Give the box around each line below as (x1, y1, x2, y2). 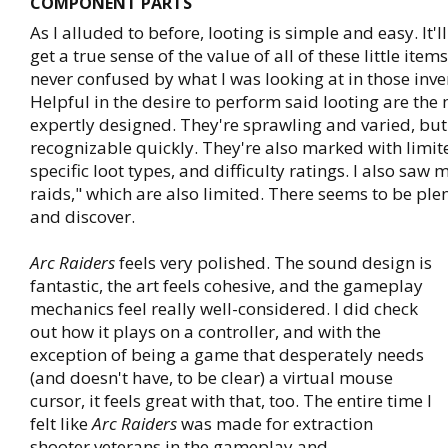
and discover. (30, 205, 135, 228)
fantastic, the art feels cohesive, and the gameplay (30, 274, 423, 297)
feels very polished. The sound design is (115, 251, 432, 274)
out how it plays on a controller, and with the (30, 320, 381, 343)
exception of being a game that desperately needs (30, 343, 424, 366)
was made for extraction (177, 412, 373, 435)
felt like (30, 412, 92, 435)
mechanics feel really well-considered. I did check (30, 297, 418, 320)
